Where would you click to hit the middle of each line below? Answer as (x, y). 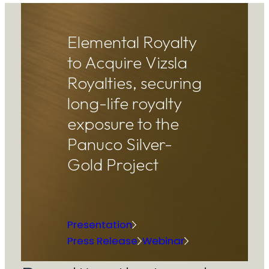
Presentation (99, 225)
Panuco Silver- (119, 144)
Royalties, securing (134, 83)
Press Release (102, 241)
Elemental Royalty (132, 42)
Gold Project (113, 165)
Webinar (163, 241)
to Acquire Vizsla (127, 62)
